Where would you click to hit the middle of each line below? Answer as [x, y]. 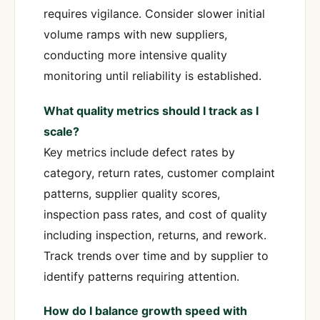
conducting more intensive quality [135, 55]
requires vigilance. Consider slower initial [154, 14]
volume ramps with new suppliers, [135, 35]
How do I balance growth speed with [145, 310]
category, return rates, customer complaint [159, 172]
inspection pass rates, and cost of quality [155, 214]
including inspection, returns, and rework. [155, 235]
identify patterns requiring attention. [141, 276]
